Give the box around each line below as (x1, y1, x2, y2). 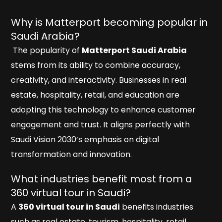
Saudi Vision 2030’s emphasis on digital (11, 134, 160, 146)
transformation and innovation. (11, 149, 132, 161)
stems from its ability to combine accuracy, (11, 59, 181, 71)
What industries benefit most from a (11, 172, 193, 186)
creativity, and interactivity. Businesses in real (11, 74, 187, 86)
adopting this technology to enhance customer (11, 104, 196, 116)
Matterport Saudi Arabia (82, 45, 187, 56)
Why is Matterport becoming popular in (11, 15, 208, 30)
